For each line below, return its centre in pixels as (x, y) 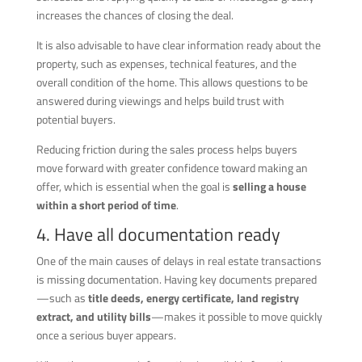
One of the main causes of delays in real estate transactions (179, 260)
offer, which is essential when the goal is (134, 186)
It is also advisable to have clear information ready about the (178, 44)
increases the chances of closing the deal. (135, 15)
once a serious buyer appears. (106, 335)
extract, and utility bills (93, 316)
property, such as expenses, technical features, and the (166, 63)
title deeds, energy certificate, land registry (193, 297)
